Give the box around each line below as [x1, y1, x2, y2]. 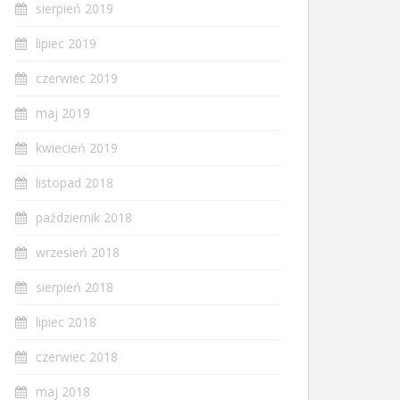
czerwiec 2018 [36, 348, 118, 365]
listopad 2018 [36, 174, 113, 191]
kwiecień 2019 [36, 139, 118, 156]
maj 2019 [36, 104, 90, 121]
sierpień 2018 [36, 279, 113, 296]
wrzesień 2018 [36, 244, 120, 261]
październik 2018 [36, 209, 132, 226]
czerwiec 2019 [36, 70, 118, 87]
